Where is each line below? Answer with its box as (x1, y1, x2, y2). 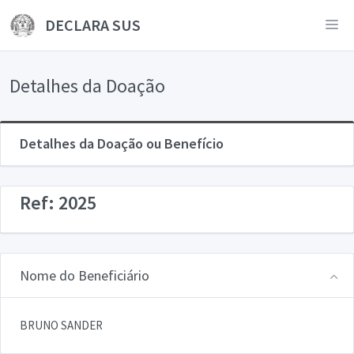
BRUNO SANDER (20, 317, 103, 333)
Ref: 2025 (20, 190, 96, 215)
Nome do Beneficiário (20, 265, 149, 284)
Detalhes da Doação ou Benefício (20, 134, 224, 153)
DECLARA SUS (41, 15, 141, 35)
